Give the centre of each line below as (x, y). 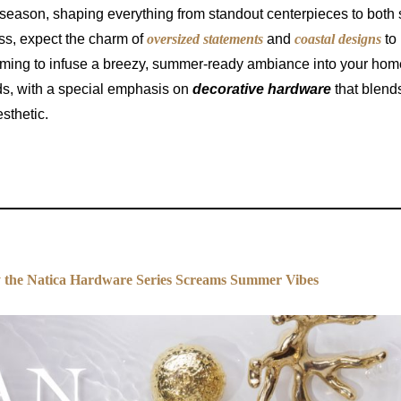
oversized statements (205, 39)
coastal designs (338, 39)
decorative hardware (262, 90)
